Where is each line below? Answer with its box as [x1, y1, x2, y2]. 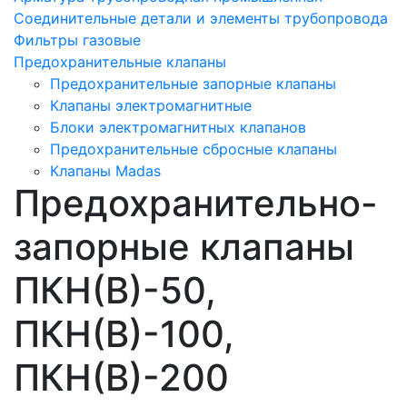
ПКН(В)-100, [14, 311, 234, 356]
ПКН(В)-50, [14, 267, 216, 313]
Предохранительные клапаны [14, 52, 226, 71]
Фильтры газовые [14, 30, 141, 49]
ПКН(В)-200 [14, 354, 229, 400]
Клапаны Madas [50, 161, 161, 180]
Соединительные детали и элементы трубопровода [14, 8, 388, 27]
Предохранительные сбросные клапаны [50, 139, 337, 158]
